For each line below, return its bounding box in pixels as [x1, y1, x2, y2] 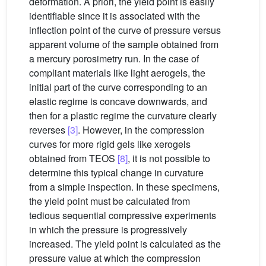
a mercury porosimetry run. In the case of [29, 52, 199, 65]
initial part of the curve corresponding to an [29, 80, 207, 94]
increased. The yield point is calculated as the [29, 237, 221, 251]
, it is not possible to [128, 151, 210, 165]
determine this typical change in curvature [29, 166, 204, 179]
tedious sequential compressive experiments [29, 208, 216, 222]
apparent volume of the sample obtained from [29, 37, 218, 51]
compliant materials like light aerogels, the [29, 66, 205, 80]
